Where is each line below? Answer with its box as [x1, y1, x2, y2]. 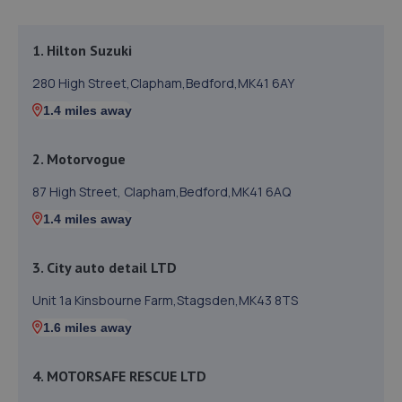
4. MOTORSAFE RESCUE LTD [32, 367, 206, 385]
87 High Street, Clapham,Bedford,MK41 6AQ [32, 183, 291, 200]
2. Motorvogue [32, 150, 126, 168]
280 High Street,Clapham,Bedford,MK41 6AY [32, 74, 294, 92]
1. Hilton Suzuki [32, 41, 132, 59]
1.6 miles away [43, 320, 132, 335]
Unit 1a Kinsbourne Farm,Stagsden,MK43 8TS [32, 292, 298, 309]
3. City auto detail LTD [32, 258, 177, 276]
